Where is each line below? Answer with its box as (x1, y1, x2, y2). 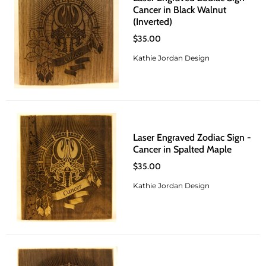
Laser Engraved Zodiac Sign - (133, 131, 251, 143)
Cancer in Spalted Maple (133, 143, 232, 155)
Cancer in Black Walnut (133, 4, 226, 15)
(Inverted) (133, 15, 172, 27)
